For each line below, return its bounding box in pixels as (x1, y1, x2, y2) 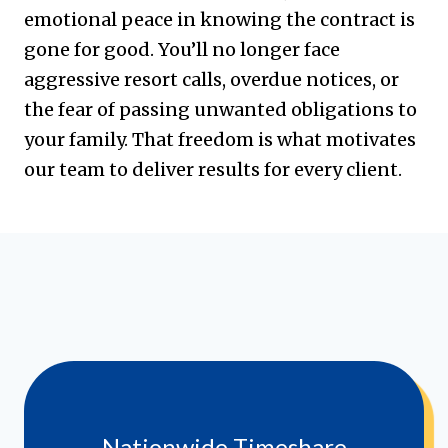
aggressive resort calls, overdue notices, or (24, 67, 399, 91)
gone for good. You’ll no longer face (24, 37, 340, 61)
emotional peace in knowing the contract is (24, 7, 415, 31)
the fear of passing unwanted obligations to (24, 97, 417, 121)
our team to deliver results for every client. (24, 157, 402, 181)
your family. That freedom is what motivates (24, 127, 416, 151)
